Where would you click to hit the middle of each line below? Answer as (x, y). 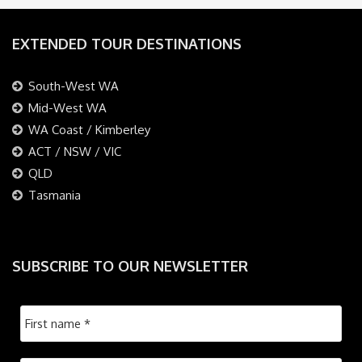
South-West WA (74, 86)
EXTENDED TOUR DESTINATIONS (127, 43)
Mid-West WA (67, 107)
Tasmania (55, 195)
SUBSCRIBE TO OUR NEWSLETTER (130, 265)
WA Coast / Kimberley (89, 129)
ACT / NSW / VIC (75, 151)
